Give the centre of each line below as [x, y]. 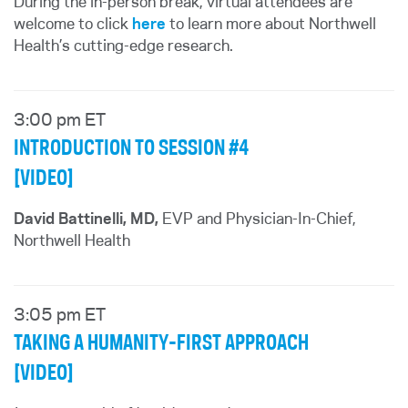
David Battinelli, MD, [86, 219]
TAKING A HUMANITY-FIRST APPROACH [161, 343]
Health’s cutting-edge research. [123, 46]
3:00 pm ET [60, 121]
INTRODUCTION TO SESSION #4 [131, 148]
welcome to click [73, 25]
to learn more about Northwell [271, 25]
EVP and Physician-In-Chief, [257, 219]
